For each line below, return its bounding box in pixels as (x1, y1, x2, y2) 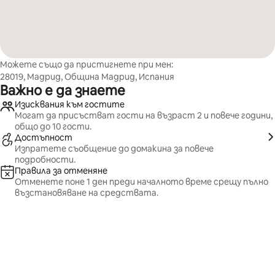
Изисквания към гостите (15, 99, 125, 110)
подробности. (15, 154, 76, 165)
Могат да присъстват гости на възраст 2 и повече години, (15, 110, 273, 121)
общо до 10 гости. (15, 121, 91, 132)
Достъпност (15, 132, 72, 143)
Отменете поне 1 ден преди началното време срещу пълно (15, 176, 268, 187)
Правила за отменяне (15, 165, 107, 176)
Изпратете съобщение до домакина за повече (15, 143, 214, 154)
